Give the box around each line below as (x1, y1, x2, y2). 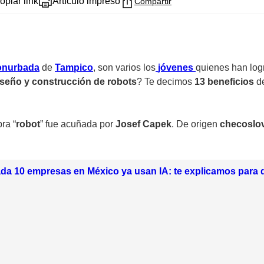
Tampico (55, 62, 93, 73)
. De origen (171, 119, 220, 130)
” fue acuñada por (40, 119, 115, 130)
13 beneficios (194, 77, 256, 87)
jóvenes (158, 62, 193, 73)
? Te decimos (137, 77, 194, 87)
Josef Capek (115, 119, 171, 130)
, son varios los (93, 62, 156, 73)
